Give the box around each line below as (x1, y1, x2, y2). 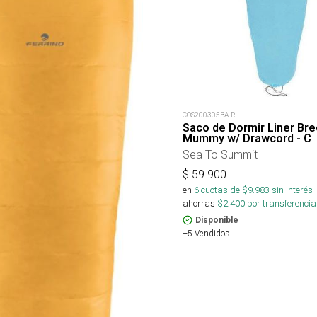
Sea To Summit (183, 147, 258, 162)
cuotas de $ (199, 184, 248, 197)
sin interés (272, 184, 313, 197)
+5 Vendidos (183, 228, 229, 239)
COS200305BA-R (183, 110, 236, 120)
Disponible (195, 215, 238, 226)
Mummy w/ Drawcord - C (183, 132, 311, 146)
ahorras (183, 197, 215, 210)
